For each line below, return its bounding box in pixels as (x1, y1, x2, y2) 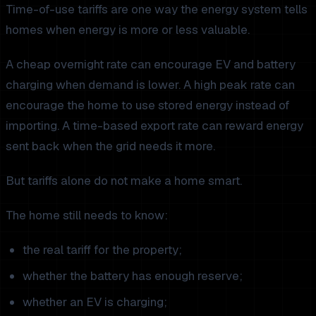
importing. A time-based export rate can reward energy (6, 117, 303, 133)
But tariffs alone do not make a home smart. (6, 172, 242, 188)
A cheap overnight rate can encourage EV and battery (6, 56, 296, 72)
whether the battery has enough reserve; (23, 267, 243, 284)
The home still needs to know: (6, 207, 168, 223)
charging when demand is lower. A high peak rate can (6, 76, 295, 92)
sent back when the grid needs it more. (6, 138, 215, 154)
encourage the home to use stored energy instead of (6, 97, 290, 113)
